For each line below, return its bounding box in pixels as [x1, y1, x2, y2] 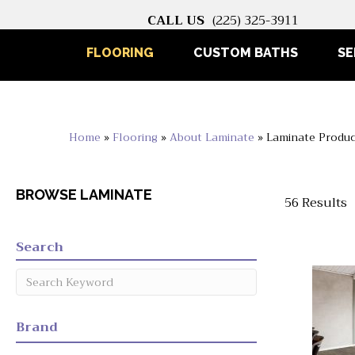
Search [16, 236, 63, 259]
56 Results [284, 192, 347, 215]
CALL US [147, 10, 205, 32]
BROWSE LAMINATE [16, 186, 152, 204]
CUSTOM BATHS [193, 45, 298, 61]
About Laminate [170, 128, 255, 147]
